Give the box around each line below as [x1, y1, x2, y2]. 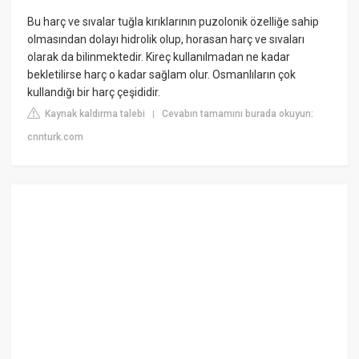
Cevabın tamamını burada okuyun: [162, 107, 314, 119]
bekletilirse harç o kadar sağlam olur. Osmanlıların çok [27, 67, 296, 81]
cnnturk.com [27, 131, 84, 143]
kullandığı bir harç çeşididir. [27, 85, 161, 99]
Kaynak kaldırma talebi [42, 107, 146, 119]
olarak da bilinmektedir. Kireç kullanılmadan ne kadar [27, 50, 291, 63]
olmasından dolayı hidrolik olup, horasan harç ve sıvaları [27, 32, 305, 46]
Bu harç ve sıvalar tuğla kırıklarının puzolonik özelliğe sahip [27, 14, 320, 28]
